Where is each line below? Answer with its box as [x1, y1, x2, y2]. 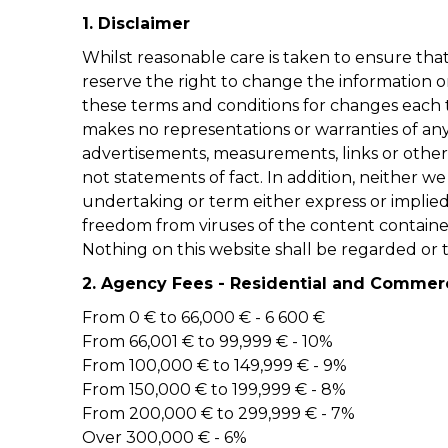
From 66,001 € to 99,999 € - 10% [82, 332, 333, 351]
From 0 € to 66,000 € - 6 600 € [82, 308, 325, 327]
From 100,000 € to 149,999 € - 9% [82, 356, 347, 375]
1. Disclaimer [82, 14, 190, 33]
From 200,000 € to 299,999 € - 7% [82, 404, 355, 423]
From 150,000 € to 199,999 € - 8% [82, 380, 346, 399]
